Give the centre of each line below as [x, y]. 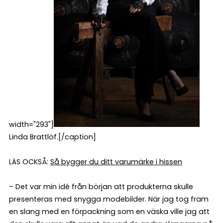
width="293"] [31, 124]
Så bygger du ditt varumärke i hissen [116, 162]
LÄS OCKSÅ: [30, 162]
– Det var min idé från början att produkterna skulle [101, 186]
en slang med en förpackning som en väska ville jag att [109, 211]
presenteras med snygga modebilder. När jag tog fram [109, 199]
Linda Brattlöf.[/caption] [53, 137]
